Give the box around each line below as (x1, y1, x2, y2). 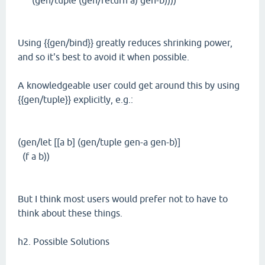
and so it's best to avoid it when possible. (18, 51, 189, 62)
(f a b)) (18, 151, 50, 161)
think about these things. (18, 208, 122, 218)
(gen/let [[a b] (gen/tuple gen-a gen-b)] (18, 137, 180, 147)
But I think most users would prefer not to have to (18, 193, 228, 204)
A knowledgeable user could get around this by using (18, 80, 240, 91)
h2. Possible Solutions (18, 236, 109, 247)
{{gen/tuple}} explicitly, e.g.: (18, 94, 133, 105)
